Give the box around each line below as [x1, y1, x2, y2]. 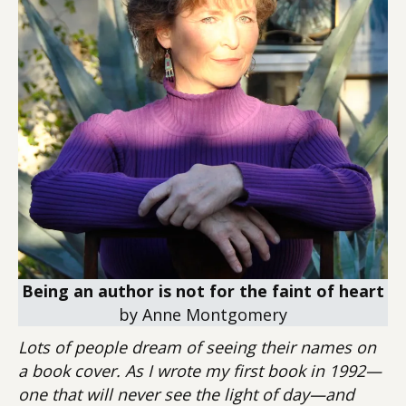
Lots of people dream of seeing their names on [18, 336, 376, 358]
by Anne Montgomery [119, 304, 287, 325]
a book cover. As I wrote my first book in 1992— [18, 360, 382, 382]
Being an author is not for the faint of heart [22, 280, 384, 302]
